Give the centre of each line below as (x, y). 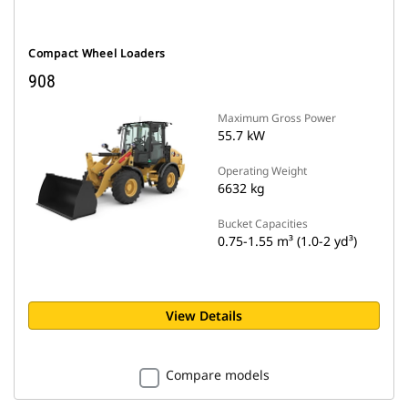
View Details (204, 316)
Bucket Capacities (263, 224)
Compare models (217, 375)
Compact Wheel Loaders (97, 53)
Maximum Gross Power (277, 118)
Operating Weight (262, 171)
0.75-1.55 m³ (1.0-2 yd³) (287, 241)
